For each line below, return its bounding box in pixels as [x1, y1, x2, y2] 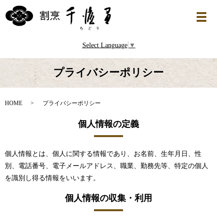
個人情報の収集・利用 [65, 193, 152, 203]
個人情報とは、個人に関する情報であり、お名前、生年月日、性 [5, 150, 201, 157]
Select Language [82, 41, 127, 49]
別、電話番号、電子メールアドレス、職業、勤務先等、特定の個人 [5, 162, 208, 170]
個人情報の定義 [78, 119, 139, 129]
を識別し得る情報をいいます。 [5, 174, 100, 182]
